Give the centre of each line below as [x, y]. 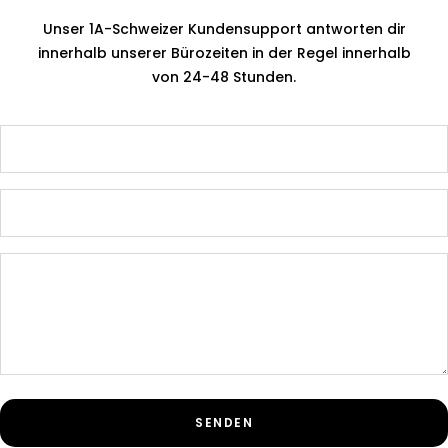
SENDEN [224, 423]
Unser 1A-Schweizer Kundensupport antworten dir [224, 29]
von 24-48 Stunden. [224, 77]
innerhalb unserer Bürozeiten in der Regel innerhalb [224, 53]
